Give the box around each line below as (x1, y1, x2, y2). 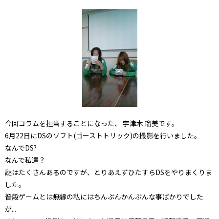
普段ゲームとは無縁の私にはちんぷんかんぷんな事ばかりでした (5, 191, 203, 201)
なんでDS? (5, 142, 37, 153)
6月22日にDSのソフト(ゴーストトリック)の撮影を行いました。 (5, 130, 201, 140)
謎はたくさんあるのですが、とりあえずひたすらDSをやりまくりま (5, 167, 212, 177)
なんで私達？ (5, 154, 45, 165)
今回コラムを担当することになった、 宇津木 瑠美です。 (5, 118, 178, 128)
